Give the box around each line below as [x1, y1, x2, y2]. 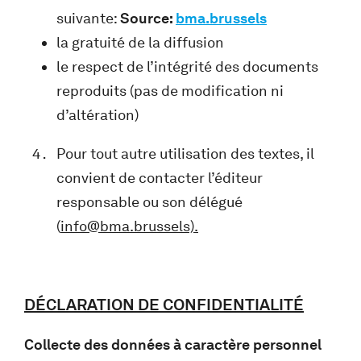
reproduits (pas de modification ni [56, 81, 284, 100]
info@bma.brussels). [60, 217, 198, 235]
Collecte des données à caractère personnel [24, 335, 322, 354]
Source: [120, 9, 176, 27]
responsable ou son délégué [56, 193, 243, 211]
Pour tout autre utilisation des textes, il [56, 144, 314, 163]
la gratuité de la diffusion [56, 33, 224, 52]
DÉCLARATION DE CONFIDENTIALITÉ [24, 294, 304, 314]
